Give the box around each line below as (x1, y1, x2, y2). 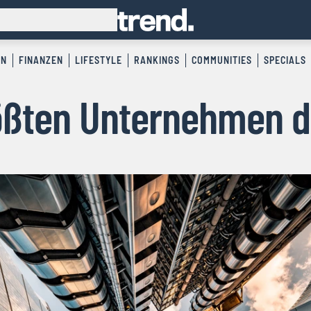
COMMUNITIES (191, 54, 252, 67)
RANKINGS (133, 54, 180, 67)
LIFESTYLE (74, 54, 122, 67)
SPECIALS (263, 54, 306, 67)
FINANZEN (18, 54, 63, 67)
